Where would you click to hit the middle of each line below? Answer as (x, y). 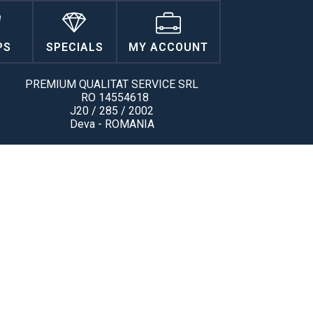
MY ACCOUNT (168, 47)
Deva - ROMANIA (116, 124)
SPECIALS (75, 47)
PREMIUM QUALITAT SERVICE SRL (116, 84)
